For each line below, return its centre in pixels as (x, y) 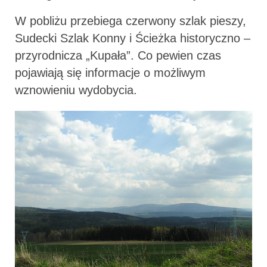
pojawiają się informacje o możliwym (110, 72)
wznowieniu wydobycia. (76, 90)
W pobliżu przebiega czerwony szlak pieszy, (131, 21)
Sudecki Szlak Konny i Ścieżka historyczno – (133, 38)
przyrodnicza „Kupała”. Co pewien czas (118, 55)
